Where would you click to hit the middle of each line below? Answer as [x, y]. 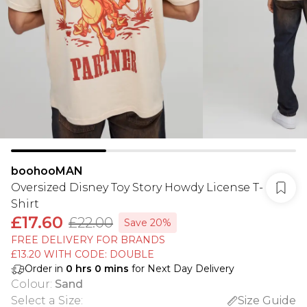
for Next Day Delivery [182, 269]
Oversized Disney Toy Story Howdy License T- [137, 187]
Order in [45, 269]
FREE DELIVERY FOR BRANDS [88, 240]
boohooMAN [47, 171]
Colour [30, 284]
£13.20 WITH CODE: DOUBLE [83, 254]
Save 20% [148, 223]
